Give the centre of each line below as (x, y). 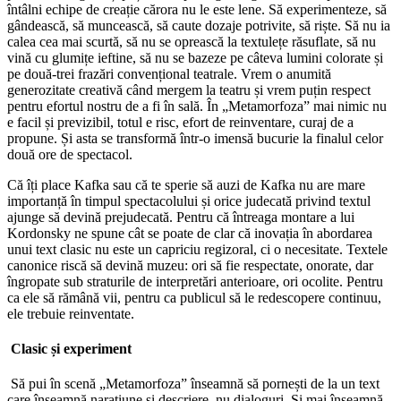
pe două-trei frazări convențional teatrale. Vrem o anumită (169, 73)
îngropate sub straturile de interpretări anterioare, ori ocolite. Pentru (195, 281)
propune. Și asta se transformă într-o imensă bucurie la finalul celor (195, 138)
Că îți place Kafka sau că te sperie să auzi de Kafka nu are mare (186, 184)
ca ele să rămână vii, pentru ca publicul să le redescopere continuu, (194, 297)
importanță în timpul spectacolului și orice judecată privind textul (189, 200)
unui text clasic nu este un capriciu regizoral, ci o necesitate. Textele (197, 249)
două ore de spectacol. (70, 154)
